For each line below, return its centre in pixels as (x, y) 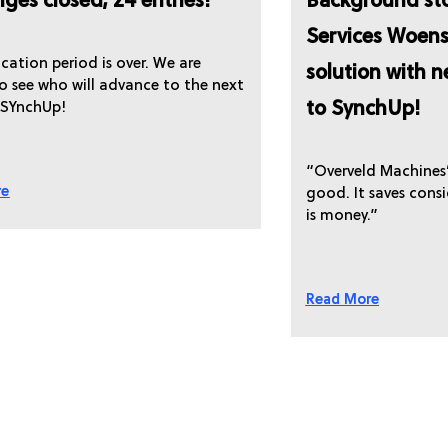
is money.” (341, 216)
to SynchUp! (362, 109)
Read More (342, 299)
